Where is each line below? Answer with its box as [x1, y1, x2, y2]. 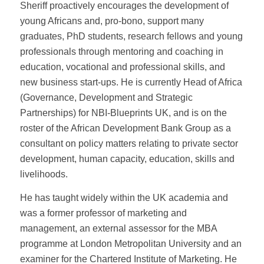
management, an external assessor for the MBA [19, 223, 217, 233]
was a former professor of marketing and [19, 207, 187, 218]
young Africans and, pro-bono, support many [19, 15, 204, 26]
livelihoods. [19, 169, 68, 179]
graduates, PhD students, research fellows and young [19, 31, 243, 41]
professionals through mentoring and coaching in [19, 46, 223, 57]
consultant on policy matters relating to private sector [19, 138, 238, 148]
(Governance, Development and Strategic [19, 92, 193, 103]
